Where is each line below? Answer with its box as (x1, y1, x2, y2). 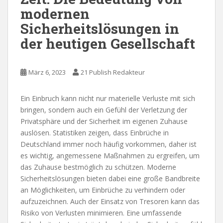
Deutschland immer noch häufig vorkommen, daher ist (20, 139, 197, 149)
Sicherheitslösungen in (20, 19, 179, 38)
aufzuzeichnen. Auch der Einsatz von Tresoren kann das (20, 196, 200, 206)
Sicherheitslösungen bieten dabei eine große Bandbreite (20, 173, 200, 183)
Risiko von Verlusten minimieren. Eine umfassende (20, 208, 182, 218)
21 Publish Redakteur (81, 67, 145, 77)
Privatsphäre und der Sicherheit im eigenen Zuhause (20, 116, 188, 126)
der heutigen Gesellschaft (20, 34, 195, 53)
